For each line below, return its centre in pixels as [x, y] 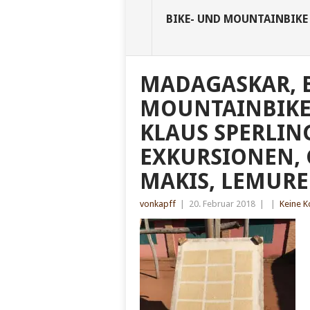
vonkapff [158, 204]
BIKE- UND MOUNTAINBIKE [237, 19]
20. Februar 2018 [222, 204]
